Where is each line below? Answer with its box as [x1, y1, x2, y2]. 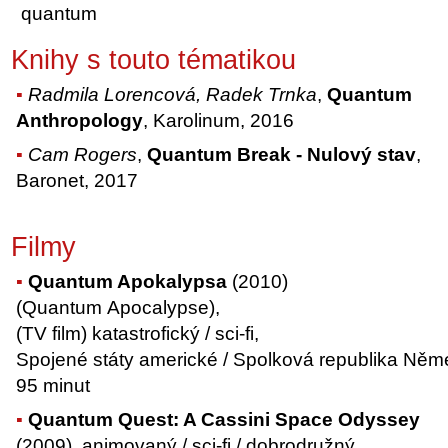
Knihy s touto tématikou [11, 44, 297, 75]
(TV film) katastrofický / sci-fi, [16, 323, 260, 345]
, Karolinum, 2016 [143, 110, 295, 132]
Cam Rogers [28, 144, 138, 166]
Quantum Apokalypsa [28, 271, 228, 293]
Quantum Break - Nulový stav [147, 144, 417, 166]
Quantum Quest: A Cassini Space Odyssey [28, 409, 421, 431]
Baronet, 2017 [16, 170, 139, 192]
